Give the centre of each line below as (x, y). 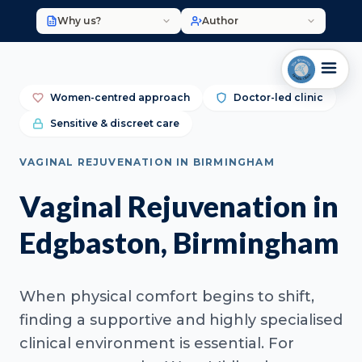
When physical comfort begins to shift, (167, 297)
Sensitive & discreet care (115, 123)
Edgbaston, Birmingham (179, 242)
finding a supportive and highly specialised (181, 320)
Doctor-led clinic (278, 97)
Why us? (79, 21)
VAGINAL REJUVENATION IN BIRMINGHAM (147, 162)
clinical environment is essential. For (157, 343)
